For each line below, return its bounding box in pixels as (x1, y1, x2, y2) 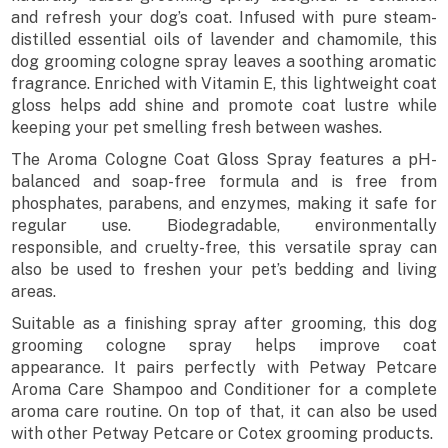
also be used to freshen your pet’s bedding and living (11, 260, 437, 280)
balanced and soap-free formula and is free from (11, 172, 437, 192)
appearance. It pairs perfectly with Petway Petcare (11, 358, 437, 378)
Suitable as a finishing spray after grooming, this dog (11, 314, 437, 334)
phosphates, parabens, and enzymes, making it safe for (11, 194, 437, 214)
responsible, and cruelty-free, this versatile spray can (11, 238, 437, 258)
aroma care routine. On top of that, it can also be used (11, 402, 437, 422)
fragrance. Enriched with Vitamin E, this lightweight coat (11, 74, 437, 94)
